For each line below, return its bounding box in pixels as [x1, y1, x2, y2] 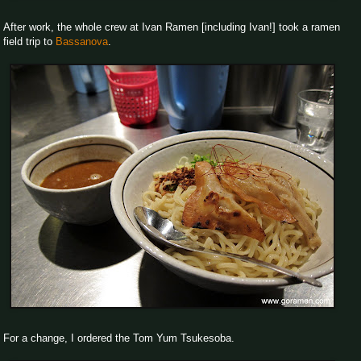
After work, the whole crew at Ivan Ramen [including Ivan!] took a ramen [3, 20, 340, 33]
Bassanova [56, 35, 108, 48]
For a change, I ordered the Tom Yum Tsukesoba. [3, 331, 234, 344]
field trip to [3, 35, 56, 48]
